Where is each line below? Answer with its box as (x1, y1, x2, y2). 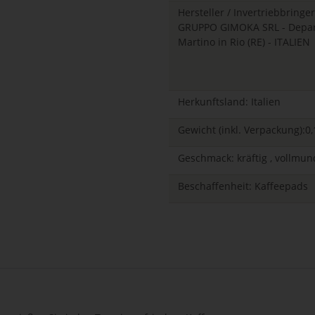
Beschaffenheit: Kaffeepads (178, 179, 308, 193)
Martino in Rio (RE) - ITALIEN (178, 35, 310, 49)
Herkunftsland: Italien (178, 95, 281, 109)
